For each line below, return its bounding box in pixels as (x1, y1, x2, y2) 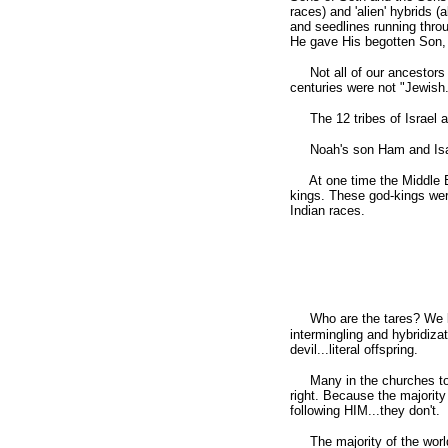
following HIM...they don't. (290, 403, 440, 418)
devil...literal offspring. (290, 342, 418, 357)
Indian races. (290, 203, 365, 218)
